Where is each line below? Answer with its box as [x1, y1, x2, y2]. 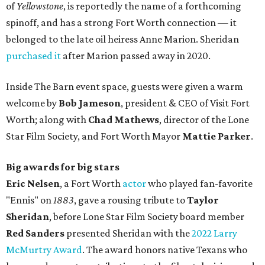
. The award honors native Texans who [82, 244, 247, 256]
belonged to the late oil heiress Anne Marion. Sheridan [6, 33, 239, 46]
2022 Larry [192, 227, 237, 240]
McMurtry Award [6, 244, 82, 256]
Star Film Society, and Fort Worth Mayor [6, 130, 182, 143]
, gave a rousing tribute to [74, 194, 187, 206]
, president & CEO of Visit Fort [121, 97, 250, 109]
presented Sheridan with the [64, 227, 192, 240]
